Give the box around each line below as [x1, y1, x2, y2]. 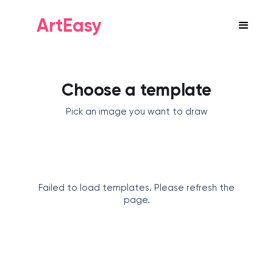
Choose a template [62, 80, 211, 100]
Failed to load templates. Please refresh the [38, 182, 235, 193]
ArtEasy [37, 15, 102, 37]
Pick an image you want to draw [65, 106, 208, 117]
